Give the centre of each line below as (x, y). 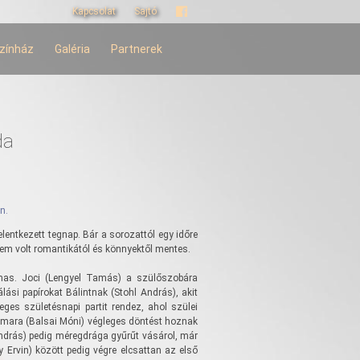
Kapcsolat (94, 11)
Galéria (72, 49)
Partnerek (137, 49)
